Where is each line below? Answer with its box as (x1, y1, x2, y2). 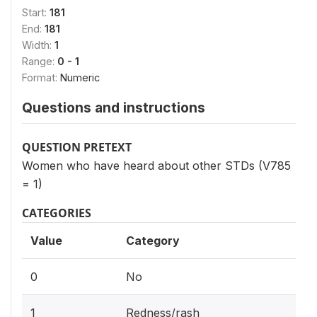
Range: (22, 55, 57, 67)
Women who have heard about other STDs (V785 (22, 158, 291, 173)
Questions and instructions (22, 99, 205, 116)
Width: (22, 39, 54, 51)
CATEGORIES (22, 205, 91, 221)
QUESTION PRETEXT (22, 139, 132, 155)
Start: (22, 6, 50, 18)
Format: (22, 71, 60, 83)
